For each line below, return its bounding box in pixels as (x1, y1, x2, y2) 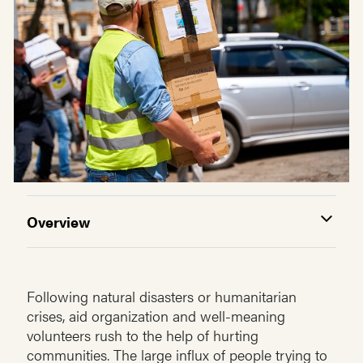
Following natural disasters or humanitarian (27, 286, 297, 307)
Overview (27, 211, 90, 232)
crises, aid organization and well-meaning (27, 305, 285, 327)
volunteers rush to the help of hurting (27, 325, 258, 346)
